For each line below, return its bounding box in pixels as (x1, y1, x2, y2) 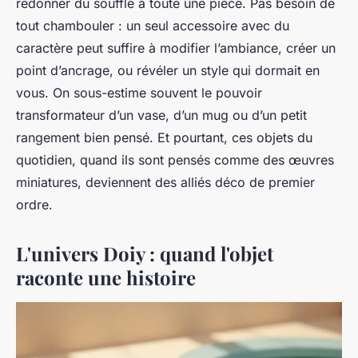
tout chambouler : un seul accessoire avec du (16, 17, 289, 34)
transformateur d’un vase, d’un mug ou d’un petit (16, 106, 307, 123)
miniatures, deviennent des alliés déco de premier (16, 173, 315, 190)
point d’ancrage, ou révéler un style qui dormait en (16, 62, 320, 78)
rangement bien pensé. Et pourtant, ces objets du (16, 129, 312, 145)
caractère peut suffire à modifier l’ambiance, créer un (16, 39, 336, 56)
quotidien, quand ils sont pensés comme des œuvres (16, 151, 334, 168)
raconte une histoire (16, 264, 196, 290)
